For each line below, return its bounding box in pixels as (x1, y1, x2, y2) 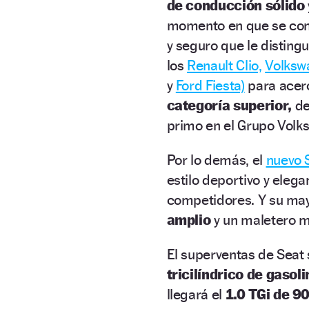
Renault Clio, (187, 56, 262, 74)
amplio (166, 210, 211, 228)
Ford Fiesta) (175, 76, 245, 94)
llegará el (166, 285, 223, 303)
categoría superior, (166, 96, 292, 114)
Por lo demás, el (166, 150, 266, 168)
